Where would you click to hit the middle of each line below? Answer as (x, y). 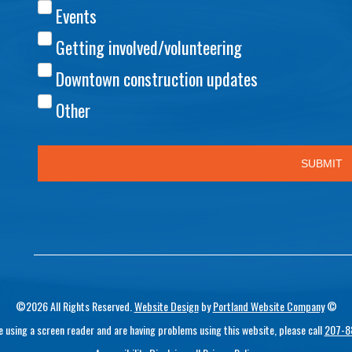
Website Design (166, 306)
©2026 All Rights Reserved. (75, 306)
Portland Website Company (268, 306)
